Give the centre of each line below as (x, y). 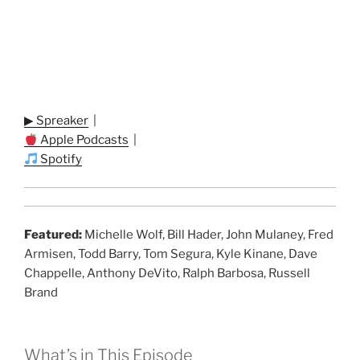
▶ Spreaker (56, 121)
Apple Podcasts (84, 140)
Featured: (53, 234)
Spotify (60, 160)
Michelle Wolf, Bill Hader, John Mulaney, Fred (208, 234)
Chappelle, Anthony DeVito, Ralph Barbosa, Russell (167, 273)
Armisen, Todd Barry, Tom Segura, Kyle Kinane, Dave (171, 254)
